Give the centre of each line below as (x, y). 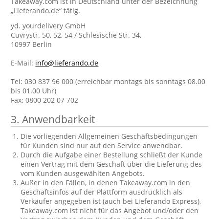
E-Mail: (23, 63)
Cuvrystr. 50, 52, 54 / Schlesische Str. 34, (76, 35)
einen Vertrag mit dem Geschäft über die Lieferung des (111, 164)
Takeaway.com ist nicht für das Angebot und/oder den (110, 210)
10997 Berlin (32, 44)
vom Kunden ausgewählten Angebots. (83, 173)
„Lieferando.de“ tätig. (46, 11)
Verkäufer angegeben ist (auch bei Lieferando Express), (111, 201)
